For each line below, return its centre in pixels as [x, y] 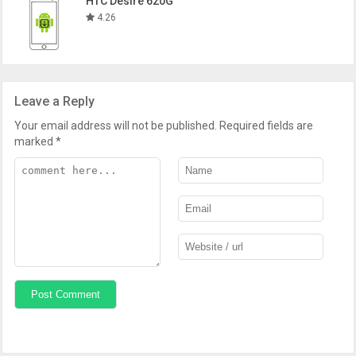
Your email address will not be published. [116, 126]
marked [35, 141]
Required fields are [267, 126]
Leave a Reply [55, 101]
